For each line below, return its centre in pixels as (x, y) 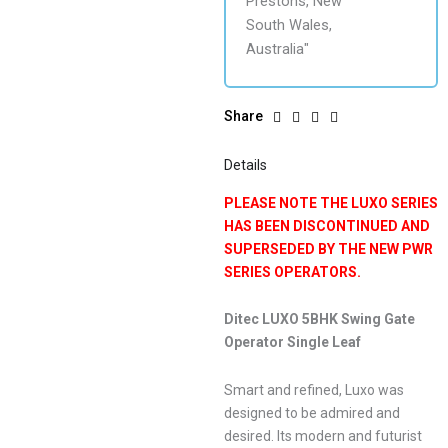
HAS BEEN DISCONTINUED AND (327, 225)
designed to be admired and (312, 412)
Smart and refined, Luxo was (314, 389)
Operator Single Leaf (292, 342)
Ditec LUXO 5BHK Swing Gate (319, 319)
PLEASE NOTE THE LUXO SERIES (331, 202)
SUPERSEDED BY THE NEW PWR (328, 248)
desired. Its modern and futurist (323, 435)
